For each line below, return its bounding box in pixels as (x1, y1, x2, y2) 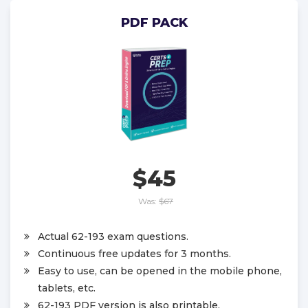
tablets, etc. (38, 281, 96, 294)
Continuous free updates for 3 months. (38, 247, 231, 260)
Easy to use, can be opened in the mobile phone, (38, 264, 282, 277)
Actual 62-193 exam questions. (38, 230, 188, 243)
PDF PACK (120, 15, 188, 30)
